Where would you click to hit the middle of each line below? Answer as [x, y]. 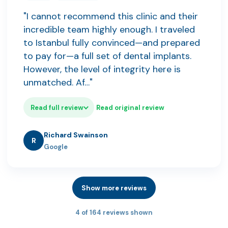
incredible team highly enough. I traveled [109, 30]
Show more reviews [114, 188]
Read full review [57, 107]
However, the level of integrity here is [102, 69]
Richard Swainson [76, 135]
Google [56, 147]
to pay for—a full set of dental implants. [107, 56]
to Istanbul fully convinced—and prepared [112, 43]
